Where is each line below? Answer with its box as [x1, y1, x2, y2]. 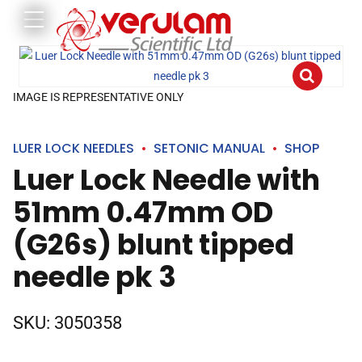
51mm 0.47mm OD [13, 192, 273, 232]
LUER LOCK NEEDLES [13, 139, 134, 158]
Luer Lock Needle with [13, 160, 320, 200]
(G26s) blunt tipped [13, 225, 294, 264]
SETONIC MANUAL [154, 139, 265, 158]
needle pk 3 [13, 257, 176, 297]
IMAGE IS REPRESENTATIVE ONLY [13, 90, 183, 103]
